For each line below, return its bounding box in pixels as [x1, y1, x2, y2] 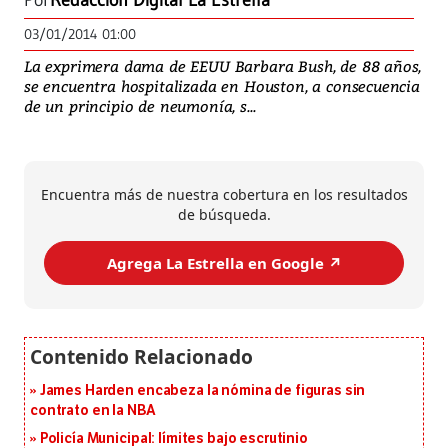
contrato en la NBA [30, 402, 156, 420]
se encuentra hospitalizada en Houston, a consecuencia [24, 76, 420, 97]
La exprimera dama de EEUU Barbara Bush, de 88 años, [24, 56, 422, 77]
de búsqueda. [177, 205, 271, 225]
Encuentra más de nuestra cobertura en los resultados [40, 185, 408, 205]
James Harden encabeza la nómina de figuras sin [39, 382, 366, 400]
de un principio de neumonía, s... [24, 96, 256, 117]
